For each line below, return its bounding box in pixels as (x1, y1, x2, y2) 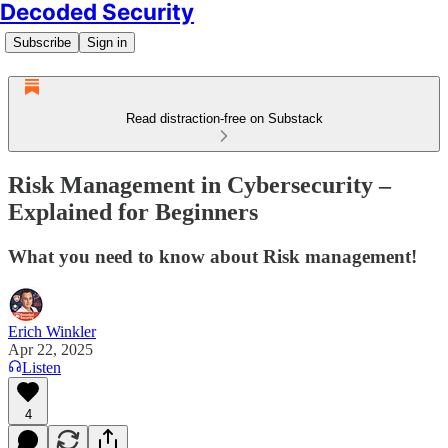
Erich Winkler (8, 322, 96, 340)
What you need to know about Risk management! (8, 245, 417, 267)
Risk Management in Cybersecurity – (8, 171, 391, 198)
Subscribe (13, 35, 71, 50)
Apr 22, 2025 (8, 340, 93, 358)
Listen (22, 358, 61, 376)
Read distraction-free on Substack (125, 111, 323, 126)
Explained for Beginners (8, 198, 258, 225)
